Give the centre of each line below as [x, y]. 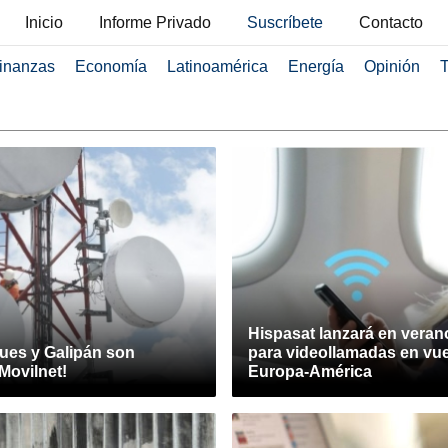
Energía [315, 66]
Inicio [44, 22]
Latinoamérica [217, 66]
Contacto [391, 22]
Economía [110, 66]
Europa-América [310, 371]
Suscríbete [285, 22]
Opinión [391, 66]
